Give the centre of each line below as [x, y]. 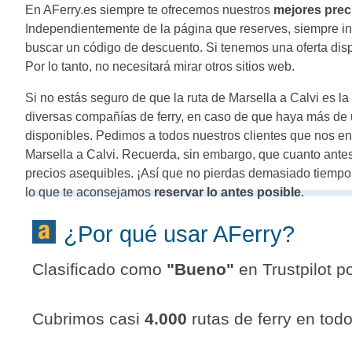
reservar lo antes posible [227, 192]
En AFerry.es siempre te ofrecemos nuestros [149, 9]
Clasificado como [99, 269]
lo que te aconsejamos [90, 192]
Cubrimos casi [88, 319]
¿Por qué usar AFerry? [194, 234]
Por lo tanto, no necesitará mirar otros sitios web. [160, 66]
